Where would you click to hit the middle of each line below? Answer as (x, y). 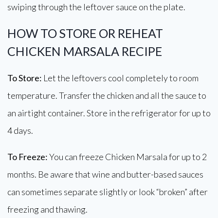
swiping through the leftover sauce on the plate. (96, 7)
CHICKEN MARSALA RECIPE (85, 51)
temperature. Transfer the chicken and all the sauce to (107, 95)
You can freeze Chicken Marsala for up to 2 (127, 157)
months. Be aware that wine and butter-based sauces (105, 174)
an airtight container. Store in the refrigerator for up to (109, 113)
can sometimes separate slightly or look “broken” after (108, 192)
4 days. (20, 130)
